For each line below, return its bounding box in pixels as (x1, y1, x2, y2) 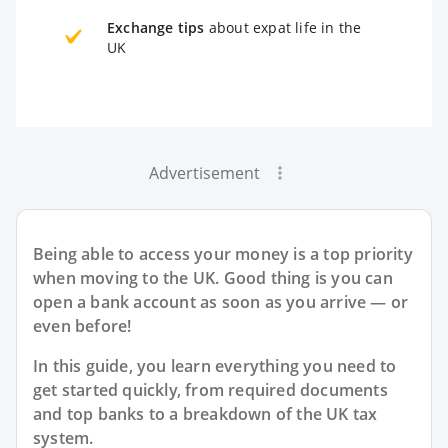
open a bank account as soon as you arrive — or (33, 291, 409, 314)
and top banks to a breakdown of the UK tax (33, 403, 378, 426)
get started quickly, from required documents (33, 379, 388, 402)
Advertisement (148, 162, 260, 185)
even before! (33, 315, 132, 338)
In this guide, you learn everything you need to (33, 355, 397, 378)
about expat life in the (204, 18, 362, 38)
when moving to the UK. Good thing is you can (33, 267, 393, 290)
